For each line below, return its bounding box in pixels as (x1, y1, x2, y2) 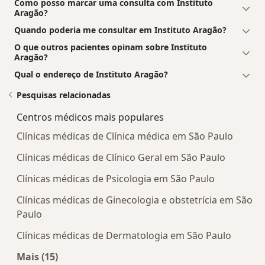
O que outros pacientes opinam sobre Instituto (14, 41, 207, 53)
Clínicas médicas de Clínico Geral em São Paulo (17, 151, 225, 164)
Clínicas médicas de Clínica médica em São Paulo (17, 130, 233, 143)
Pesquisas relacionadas (17, 89, 111, 101)
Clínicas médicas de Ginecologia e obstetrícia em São (17, 193, 253, 207)
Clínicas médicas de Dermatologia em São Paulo (17, 229, 231, 243)
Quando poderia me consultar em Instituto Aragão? (14, 24, 227, 36)
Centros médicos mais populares (17, 111, 164, 124)
